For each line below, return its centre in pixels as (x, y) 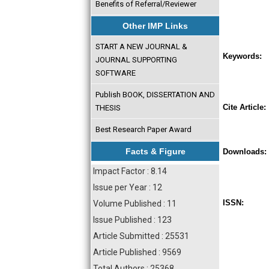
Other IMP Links (155, 26)
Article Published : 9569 (137, 252)
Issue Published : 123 (132, 220)
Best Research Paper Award (143, 129)
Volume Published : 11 (135, 204)
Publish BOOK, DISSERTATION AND (155, 94)
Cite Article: (244, 107)
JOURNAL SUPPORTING (136, 59)
